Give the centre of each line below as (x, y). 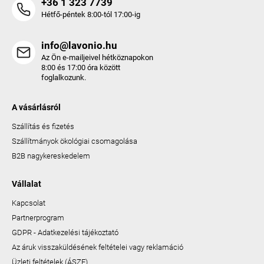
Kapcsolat (29, 203)
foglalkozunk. (64, 78)
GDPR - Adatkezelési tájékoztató (65, 233)
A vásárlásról (36, 108)
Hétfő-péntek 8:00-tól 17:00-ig (91, 15)
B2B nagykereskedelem (51, 156)
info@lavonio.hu (79, 46)
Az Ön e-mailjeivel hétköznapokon (97, 58)
